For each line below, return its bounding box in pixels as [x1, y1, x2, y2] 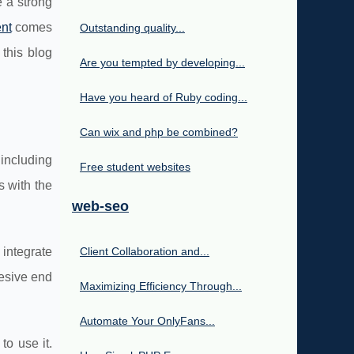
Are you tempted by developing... [80, 56, 245, 70]
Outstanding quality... [80, 21, 185, 35]
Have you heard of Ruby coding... [80, 91, 247, 104]
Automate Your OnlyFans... [80, 314, 215, 328]
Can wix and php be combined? [80, 126, 238, 139]
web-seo [72, 198, 129, 215]
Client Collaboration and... [80, 245, 209, 258]
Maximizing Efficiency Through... [80, 280, 242, 293]
